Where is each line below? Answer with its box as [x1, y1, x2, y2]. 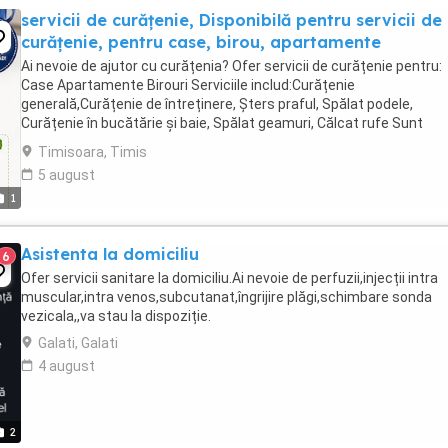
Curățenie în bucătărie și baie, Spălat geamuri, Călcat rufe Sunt [21, 115, 423, 131]
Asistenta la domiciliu [21, 244, 199, 264]
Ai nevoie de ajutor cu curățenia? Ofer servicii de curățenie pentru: [21, 58, 442, 74]
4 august [38, 358, 95, 374]
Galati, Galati [38, 335, 118, 351]
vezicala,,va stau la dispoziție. [21, 308, 211, 324]
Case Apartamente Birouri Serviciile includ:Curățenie [21, 77, 355, 93]
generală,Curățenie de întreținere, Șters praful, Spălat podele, [21, 96, 413, 112]
